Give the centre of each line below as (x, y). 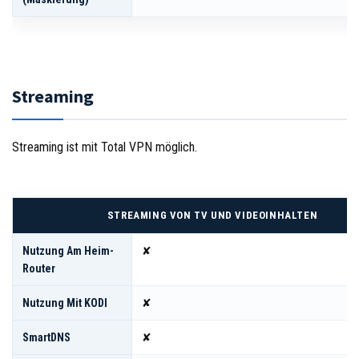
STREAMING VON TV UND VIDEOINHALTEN (212, 215)
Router (39, 268)
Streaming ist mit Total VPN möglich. (105, 147)
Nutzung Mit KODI (65, 303)
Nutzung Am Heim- (68, 250)
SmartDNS (46, 337)
